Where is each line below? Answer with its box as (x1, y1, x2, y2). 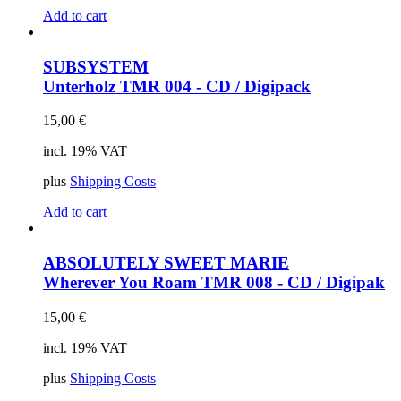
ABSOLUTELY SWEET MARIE (43, 253, 289, 273)
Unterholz (43, 76, 120, 96)
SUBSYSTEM (43, 56, 149, 76)
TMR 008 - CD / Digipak (201, 273, 385, 293)
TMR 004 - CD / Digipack (120, 76, 311, 96)
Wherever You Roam (43, 273, 201, 293)
